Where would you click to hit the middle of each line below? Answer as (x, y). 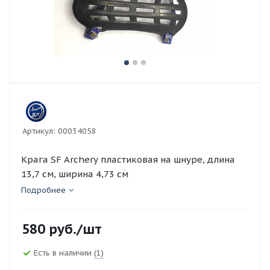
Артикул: (39, 131)
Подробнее (43, 190)
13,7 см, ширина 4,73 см (75, 174)
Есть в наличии (64, 253)
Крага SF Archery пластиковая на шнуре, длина (128, 159)
